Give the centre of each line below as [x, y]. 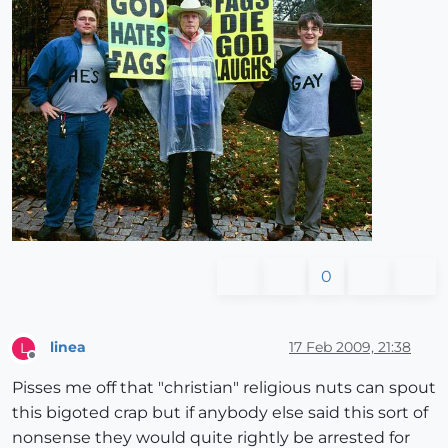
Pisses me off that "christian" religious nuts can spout [224, 387]
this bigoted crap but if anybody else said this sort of [220, 412]
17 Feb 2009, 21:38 [350, 347]
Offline [50, 363]
